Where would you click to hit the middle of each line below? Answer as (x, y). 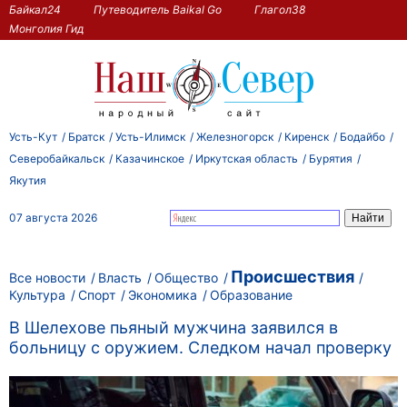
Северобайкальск (57, 158)
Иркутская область (247, 158)
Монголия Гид (47, 28)
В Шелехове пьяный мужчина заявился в (174, 328)
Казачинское (150, 158)
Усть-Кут (33, 136)
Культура (37, 294)
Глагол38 (280, 9)
